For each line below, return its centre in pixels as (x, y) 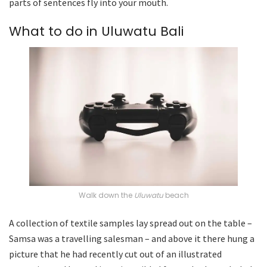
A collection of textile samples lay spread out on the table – (131, 223)
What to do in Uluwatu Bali (96, 32)
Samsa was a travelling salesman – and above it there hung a (132, 239)
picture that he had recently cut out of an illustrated (115, 254)
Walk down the (106, 195)
